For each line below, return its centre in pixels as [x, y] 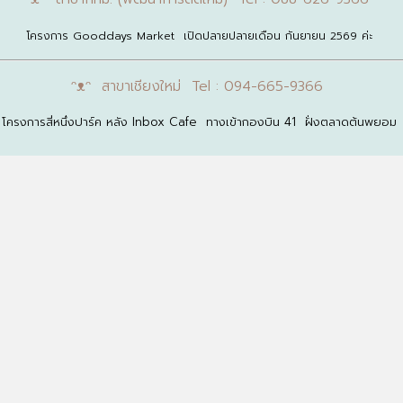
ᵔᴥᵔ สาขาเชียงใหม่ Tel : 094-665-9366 [199, 86]
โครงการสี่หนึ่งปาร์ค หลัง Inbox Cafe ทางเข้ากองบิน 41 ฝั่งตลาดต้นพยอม [199, 123]
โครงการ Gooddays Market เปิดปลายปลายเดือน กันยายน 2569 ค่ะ [199, 36]
